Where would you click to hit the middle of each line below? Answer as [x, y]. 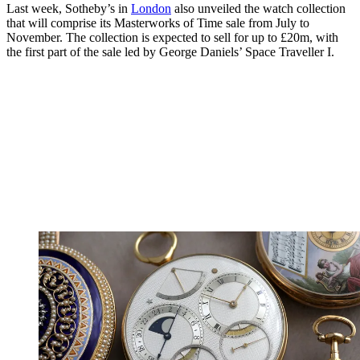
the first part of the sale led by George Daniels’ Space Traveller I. [170, 51]
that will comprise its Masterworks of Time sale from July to [158, 22]
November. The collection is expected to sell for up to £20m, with [172, 37]
